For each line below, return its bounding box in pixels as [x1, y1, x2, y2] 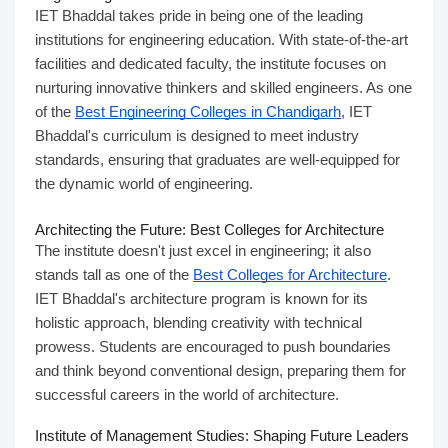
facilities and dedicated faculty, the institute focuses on [35, 55, 386, 72]
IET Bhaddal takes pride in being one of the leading [35, 7, 363, 24]
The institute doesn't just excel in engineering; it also [35, 242, 371, 259]
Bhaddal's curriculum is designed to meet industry [35, 127, 359, 144]
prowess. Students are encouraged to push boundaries [35, 338, 391, 355]
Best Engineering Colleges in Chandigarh [75, 103, 341, 120]
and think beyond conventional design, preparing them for [35, 362, 406, 379]
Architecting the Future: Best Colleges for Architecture [35, 221, 384, 238]
